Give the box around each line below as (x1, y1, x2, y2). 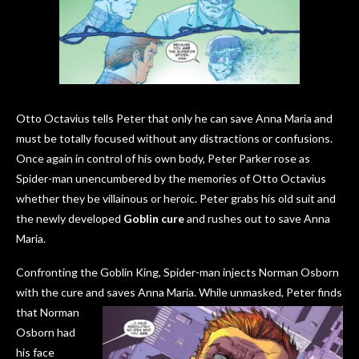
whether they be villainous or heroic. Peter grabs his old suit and (16, 192, 336, 206)
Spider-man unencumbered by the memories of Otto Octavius (16, 171, 326, 186)
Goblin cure (123, 212, 184, 226)
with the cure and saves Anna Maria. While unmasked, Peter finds (16, 285, 342, 300)
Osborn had (16, 325, 75, 340)
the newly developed (16, 212, 123, 226)
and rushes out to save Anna (184, 212, 330, 226)
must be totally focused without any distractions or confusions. (16, 131, 333, 146)
